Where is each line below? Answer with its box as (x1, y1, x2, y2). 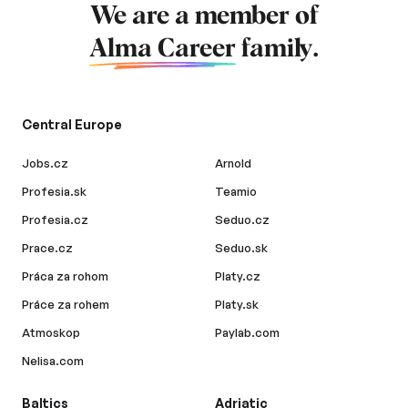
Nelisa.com (22, 353, 84, 369)
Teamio (215, 184, 257, 199)
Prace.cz (22, 240, 73, 256)
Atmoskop (22, 325, 80, 341)
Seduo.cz (215, 212, 270, 228)
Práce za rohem (22, 297, 109, 312)
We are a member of (89, 4, 319, 30)
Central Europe (22, 117, 122, 133)
